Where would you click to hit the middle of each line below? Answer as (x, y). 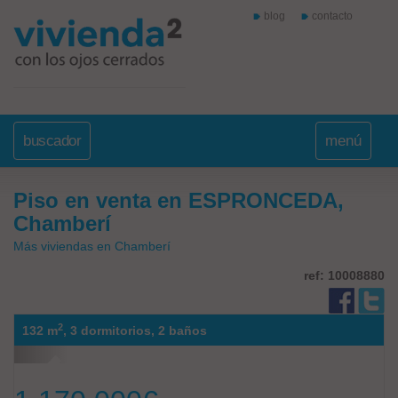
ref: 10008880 (344, 275)
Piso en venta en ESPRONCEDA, (179, 200)
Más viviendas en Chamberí (92, 246)
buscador (52, 141)
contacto (332, 16)
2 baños (183, 330)
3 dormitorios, (112, 330)
